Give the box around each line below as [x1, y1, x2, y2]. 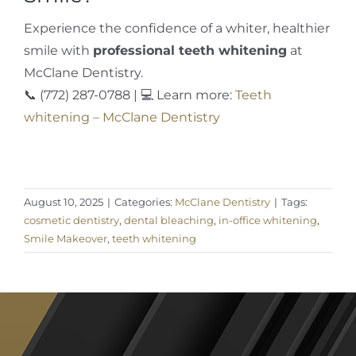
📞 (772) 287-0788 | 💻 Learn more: [23, 87, 235, 103]
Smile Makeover [24, 232, 107, 246]
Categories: [114, 195, 175, 209]
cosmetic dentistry [24, 214, 119, 227]
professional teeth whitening [92, 43, 287, 59]
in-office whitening [219, 214, 317, 227]
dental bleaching [124, 214, 214, 227]
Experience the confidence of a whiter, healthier [23, 21, 330, 37]
